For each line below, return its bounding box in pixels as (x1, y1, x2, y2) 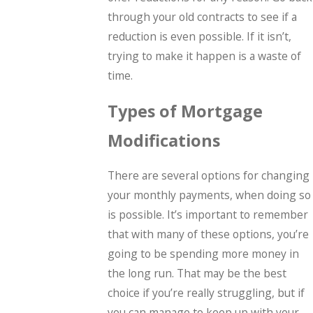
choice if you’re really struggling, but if (108, 285, 305, 301)
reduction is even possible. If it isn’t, (108, 29, 292, 45)
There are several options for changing (108, 168, 310, 184)
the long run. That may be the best (108, 265, 287, 282)
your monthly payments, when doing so (108, 187, 312, 203)
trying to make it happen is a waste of (108, 48, 302, 64)
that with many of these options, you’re (108, 226, 310, 242)
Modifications (108, 129, 221, 152)
